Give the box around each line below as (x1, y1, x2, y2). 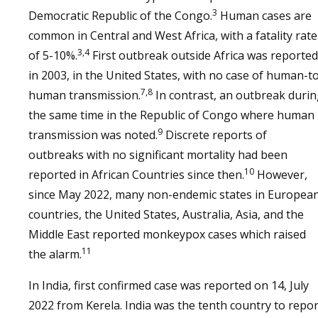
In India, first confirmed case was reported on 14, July (28, 278, 309, 293)
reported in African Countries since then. (28, 167, 244, 182)
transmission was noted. (28, 127, 158, 143)
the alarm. (28, 246, 82, 262)
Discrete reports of (163, 127, 267, 143)
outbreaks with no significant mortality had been (28, 147, 287, 163)
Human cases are (217, 8, 312, 23)
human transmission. (28, 87, 141, 103)
